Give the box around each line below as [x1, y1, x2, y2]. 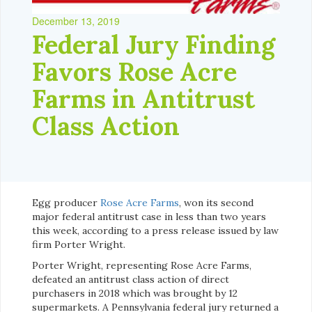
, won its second [179, 196, 253, 210]
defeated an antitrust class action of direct [32, 273, 229, 286]
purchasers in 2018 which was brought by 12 [32, 287, 237, 300]
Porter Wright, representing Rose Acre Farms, [32, 259, 251, 272]
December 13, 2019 [32, 14, 120, 29]
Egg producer [32, 196, 100, 210]
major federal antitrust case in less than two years [32, 210, 266, 224]
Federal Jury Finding [32, 29, 275, 61]
